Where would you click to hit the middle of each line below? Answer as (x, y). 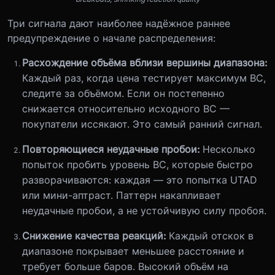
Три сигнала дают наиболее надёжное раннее (119, 23)
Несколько (229, 149)
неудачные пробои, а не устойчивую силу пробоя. (144, 210)
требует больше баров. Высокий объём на (125, 266)
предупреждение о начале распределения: (111, 38)
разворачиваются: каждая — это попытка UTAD (140, 180)
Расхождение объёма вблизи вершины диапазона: (145, 62)
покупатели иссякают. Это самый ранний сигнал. (142, 124)
